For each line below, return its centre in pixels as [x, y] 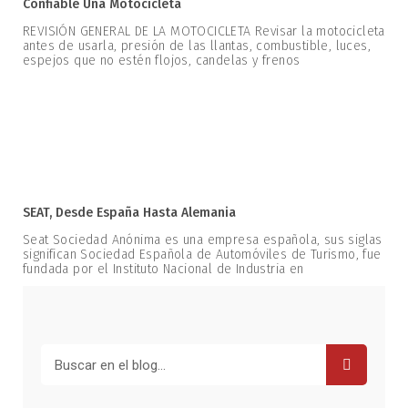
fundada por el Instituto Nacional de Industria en [163, 270]
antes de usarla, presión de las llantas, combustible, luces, [197, 46]
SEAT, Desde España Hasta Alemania [129, 213]
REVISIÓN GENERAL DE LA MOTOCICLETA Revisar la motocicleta [204, 32]
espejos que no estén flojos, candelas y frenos [162, 61]
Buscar [61, 355]
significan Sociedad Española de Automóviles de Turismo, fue [202, 255]
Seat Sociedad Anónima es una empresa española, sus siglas [203, 240]
